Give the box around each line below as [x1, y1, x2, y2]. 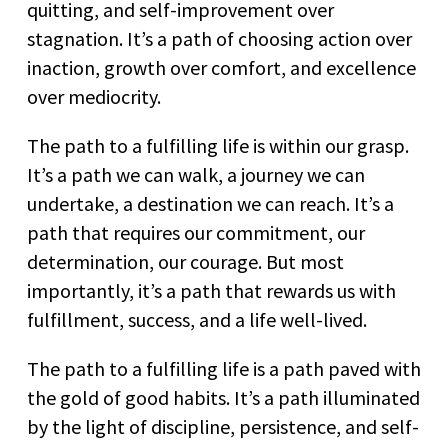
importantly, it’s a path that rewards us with [27, 278, 396, 304]
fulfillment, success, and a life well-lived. [27, 307, 367, 333]
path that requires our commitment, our [27, 220, 365, 246]
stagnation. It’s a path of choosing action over [27, 26, 412, 52]
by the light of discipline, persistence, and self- [27, 414, 419, 440]
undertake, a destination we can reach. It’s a [27, 191, 394, 217]
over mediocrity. [27, 84, 161, 110]
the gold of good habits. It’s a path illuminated [27, 385, 420, 411]
